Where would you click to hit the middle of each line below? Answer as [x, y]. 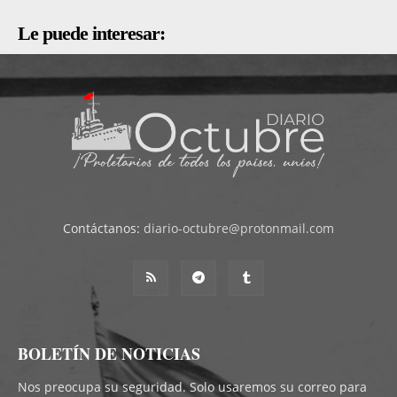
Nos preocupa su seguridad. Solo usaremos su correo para [192, 386]
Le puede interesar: [91, 34]
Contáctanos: [103, 228]
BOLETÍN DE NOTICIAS [109, 353]
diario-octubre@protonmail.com [239, 228]
